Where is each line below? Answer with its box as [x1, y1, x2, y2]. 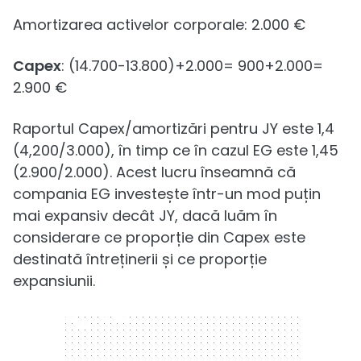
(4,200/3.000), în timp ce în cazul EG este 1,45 [13, 139, 338, 160]
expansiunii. [13, 270, 95, 291]
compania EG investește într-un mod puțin [13, 183, 321, 204]
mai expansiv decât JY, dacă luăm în [13, 205, 277, 226]
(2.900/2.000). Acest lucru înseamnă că [13, 161, 296, 182]
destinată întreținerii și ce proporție [13, 248, 267, 269]
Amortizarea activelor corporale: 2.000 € [13, 14, 305, 35]
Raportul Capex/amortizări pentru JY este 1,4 [13, 118, 334, 139]
